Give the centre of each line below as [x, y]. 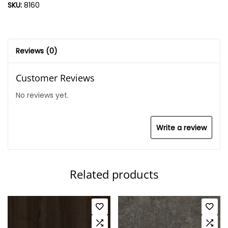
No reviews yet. [42, 95]
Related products [114, 174]
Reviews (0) [37, 51]
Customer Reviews [55, 78]
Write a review [181, 128]
